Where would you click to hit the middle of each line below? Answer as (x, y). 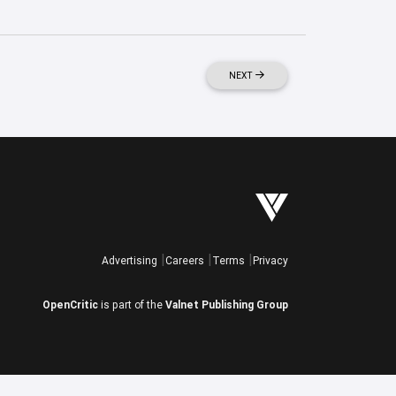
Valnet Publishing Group (227, 305)
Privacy (270, 260)
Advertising (129, 260)
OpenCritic (70, 305)
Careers (185, 260)
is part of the (132, 305)
